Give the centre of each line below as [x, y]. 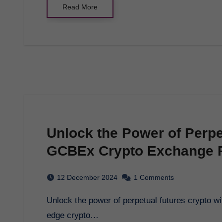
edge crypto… [73, 215]
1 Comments [154, 177]
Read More [80, 7]
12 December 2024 [87, 177]
